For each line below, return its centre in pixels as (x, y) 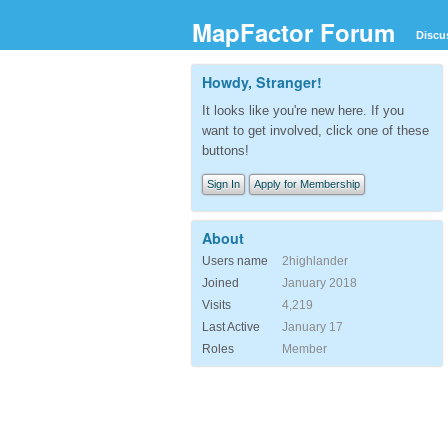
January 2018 (319, 282)
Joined (220, 282)
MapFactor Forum (293, 32)
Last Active (231, 326)
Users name (235, 260)
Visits (216, 304)
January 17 (312, 326)
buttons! (225, 150)
